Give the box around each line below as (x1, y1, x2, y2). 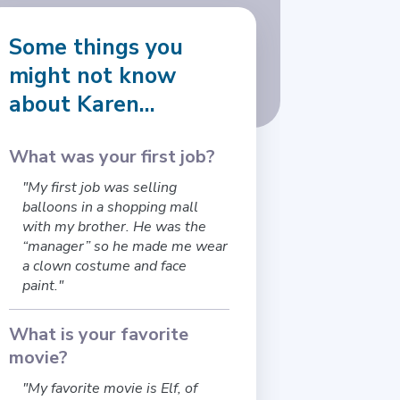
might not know (9, 61, 177, 92)
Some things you (9, 32, 184, 63)
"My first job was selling (22, 178, 178, 198)
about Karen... (9, 89, 156, 121)
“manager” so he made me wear (22, 237, 229, 257)
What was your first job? (9, 145, 216, 170)
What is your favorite (9, 322, 189, 347)
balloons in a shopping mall (22, 197, 199, 218)
